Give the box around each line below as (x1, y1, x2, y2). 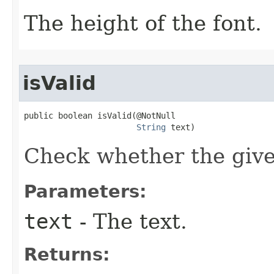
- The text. (73, 209, 187, 234)
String (136, 122, 166, 132)
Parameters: (24, 181, 147, 202)
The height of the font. (24, 11, 262, 35)
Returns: (24, 244, 110, 265)
